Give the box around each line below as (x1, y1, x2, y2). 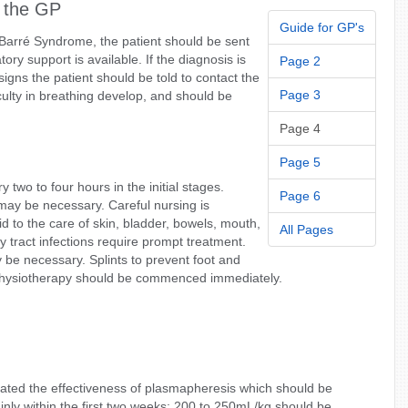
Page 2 (280, 54, 321, 68)
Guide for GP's (280, 20, 365, 35)
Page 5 (280, 155, 321, 169)
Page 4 (280, 121, 321, 136)
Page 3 (280, 87, 321, 102)
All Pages (280, 222, 334, 237)
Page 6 (280, 189, 321, 203)
